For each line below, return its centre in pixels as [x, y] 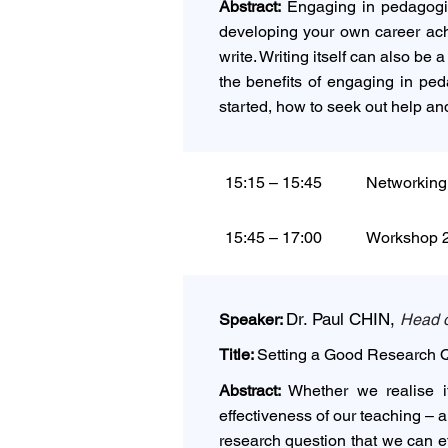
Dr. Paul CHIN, [342, 319]
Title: [237, 354]
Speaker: [252, 319]
